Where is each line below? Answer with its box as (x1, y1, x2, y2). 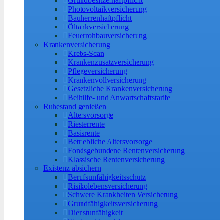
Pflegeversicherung (68, 67, 127, 75)
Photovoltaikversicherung (68, 5, 147, 13)
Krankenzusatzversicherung (68, 58, 154, 66)
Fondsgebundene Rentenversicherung (68, 146, 185, 155)
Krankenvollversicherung (68, 76, 146, 84)
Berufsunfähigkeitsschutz (68, 173, 146, 181)
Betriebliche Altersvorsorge (68, 137, 152, 146)
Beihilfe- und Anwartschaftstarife (68, 93, 170, 102)
